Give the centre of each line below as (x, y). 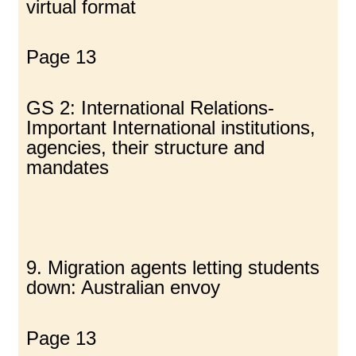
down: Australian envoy (124, 288)
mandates (68, 167)
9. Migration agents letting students (173, 268)
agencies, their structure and (146, 147)
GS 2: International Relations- (151, 107)
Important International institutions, (171, 127)
